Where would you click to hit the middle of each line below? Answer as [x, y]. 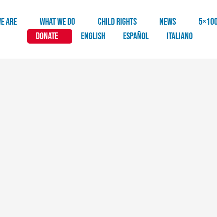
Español [136, 37]
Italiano [180, 37]
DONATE [47, 37]
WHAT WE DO [58, 22]
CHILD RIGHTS [117, 22]
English [93, 37]
